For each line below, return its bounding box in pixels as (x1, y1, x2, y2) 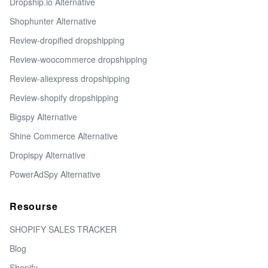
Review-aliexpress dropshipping (10, 72, 130, 85)
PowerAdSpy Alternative (10, 168, 100, 181)
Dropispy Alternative (10, 149, 86, 162)
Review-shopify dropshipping (10, 92, 118, 104)
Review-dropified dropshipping (10, 34, 124, 47)
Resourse (10, 199, 58, 214)
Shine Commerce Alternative (10, 130, 118, 142)
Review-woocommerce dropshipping (10, 53, 147, 66)
